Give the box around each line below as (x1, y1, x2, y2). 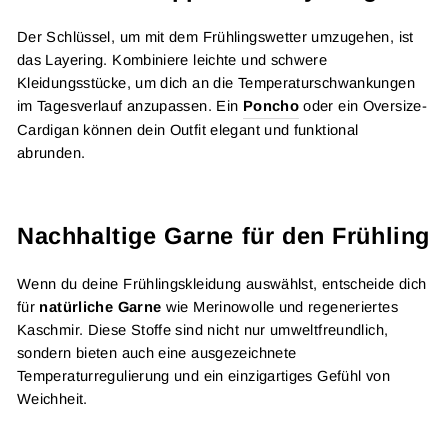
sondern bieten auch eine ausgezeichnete (17, 345, 297, 361)
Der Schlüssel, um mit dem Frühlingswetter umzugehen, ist (17, 29, 414, 45)
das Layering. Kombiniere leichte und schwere (17, 52, 328, 68)
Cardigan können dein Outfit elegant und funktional (17, 122, 359, 138)
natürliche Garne (35, 299, 166, 315)
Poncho (242, 98, 299, 114)
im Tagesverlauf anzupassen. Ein (17, 98, 243, 114)
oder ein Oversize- (299, 98, 427, 114)
